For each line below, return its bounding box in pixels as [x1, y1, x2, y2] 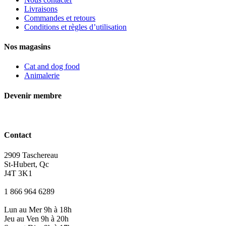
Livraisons [24, 4, 58, 13]
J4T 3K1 [4, 168, 32, 178]
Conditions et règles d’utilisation [24, 22, 127, 31]
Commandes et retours [24, 13, 95, 22]
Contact [4, 131, 31, 140]
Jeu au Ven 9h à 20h [4, 214, 69, 223]
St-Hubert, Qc [4, 159, 49, 168]
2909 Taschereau [4, 150, 58, 159]
